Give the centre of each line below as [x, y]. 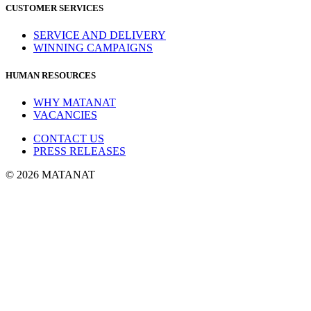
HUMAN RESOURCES [51, 75]
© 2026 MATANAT [50, 174]
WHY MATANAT [75, 102]
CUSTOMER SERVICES [54, 8]
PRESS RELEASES [79, 151]
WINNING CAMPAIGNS [93, 48]
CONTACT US [69, 138]
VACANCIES [65, 115]
